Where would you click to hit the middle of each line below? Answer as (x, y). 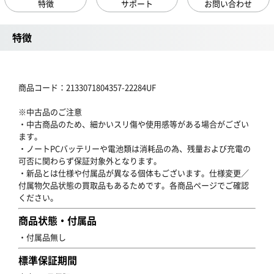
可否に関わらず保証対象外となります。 (90, 161)
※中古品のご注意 (50, 112)
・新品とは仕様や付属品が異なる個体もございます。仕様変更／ (134, 173)
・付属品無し (42, 237)
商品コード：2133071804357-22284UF (87, 87)
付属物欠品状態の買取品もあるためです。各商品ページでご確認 (134, 185)
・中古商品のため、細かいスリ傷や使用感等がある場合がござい (134, 124)
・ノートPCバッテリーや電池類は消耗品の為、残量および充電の (135, 148)
